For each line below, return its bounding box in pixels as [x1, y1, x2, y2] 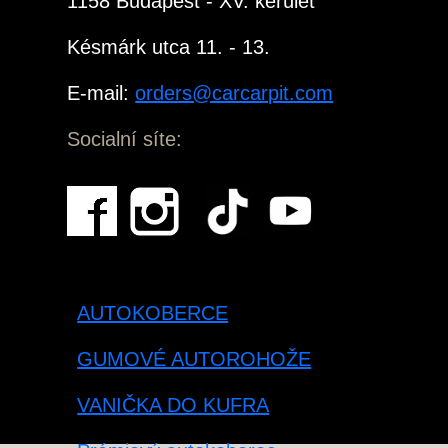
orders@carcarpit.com [135, 82, 334, 105]
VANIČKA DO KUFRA [77, 394, 270, 417]
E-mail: [67, 82, 136, 105]
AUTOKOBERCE [77, 302, 229, 325]
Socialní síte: [67, 128, 183, 151]
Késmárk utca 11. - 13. [67, 36, 271, 59]
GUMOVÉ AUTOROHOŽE [77, 348, 312, 371]
